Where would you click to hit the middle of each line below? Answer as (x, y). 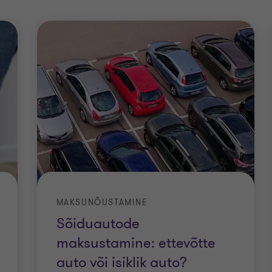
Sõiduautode (98, 224)
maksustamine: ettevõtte (136, 243)
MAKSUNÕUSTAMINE (102, 203)
